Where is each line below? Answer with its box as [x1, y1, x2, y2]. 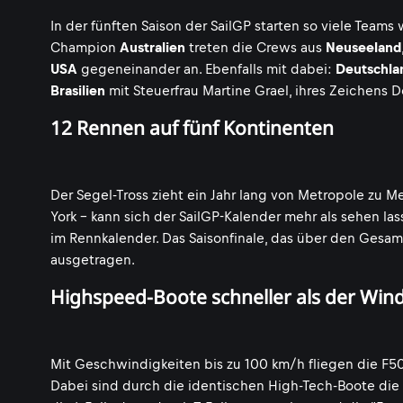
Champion [50, 40, 120, 55]
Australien [120, 40, 185, 55]
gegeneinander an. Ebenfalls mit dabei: [77, 61, 336, 76]
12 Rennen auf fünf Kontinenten [50, 115, 334, 140]
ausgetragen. [50, 252, 135, 267]
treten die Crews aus [185, 40, 326, 55]
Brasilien [50, 83, 105, 98]
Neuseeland [326, 40, 401, 55]
